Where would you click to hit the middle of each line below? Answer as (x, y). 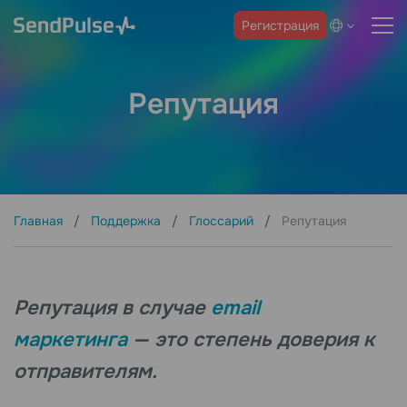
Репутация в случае (112, 308)
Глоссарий (223, 221)
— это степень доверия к (251, 340)
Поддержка (128, 221)
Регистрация (280, 25)
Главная (40, 221)
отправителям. (85, 372)
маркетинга (70, 340)
